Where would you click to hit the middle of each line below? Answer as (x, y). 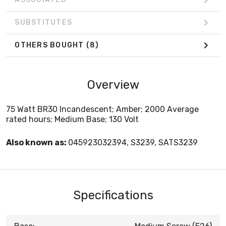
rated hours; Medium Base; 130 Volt (72, 119)
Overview (113, 84)
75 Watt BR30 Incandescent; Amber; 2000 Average (102, 109)
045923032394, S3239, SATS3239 (133, 142)
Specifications (113, 195)
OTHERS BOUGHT (50, 45)
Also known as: (37, 142)
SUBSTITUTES (43, 23)
